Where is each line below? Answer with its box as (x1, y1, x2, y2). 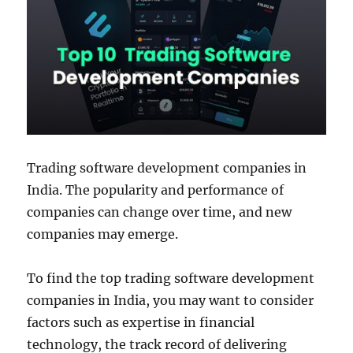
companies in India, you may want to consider (27, 292, 314, 308)
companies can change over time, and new (27, 203, 292, 220)
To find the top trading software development (27, 269, 315, 286)
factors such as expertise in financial (27, 314, 255, 330)
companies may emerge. (27, 225, 179, 242)
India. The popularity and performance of (27, 181, 284, 198)
